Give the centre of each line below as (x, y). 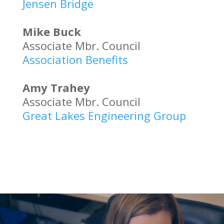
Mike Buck (51, 31)
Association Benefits (75, 59)
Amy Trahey (56, 87)
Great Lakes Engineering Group (104, 115)
